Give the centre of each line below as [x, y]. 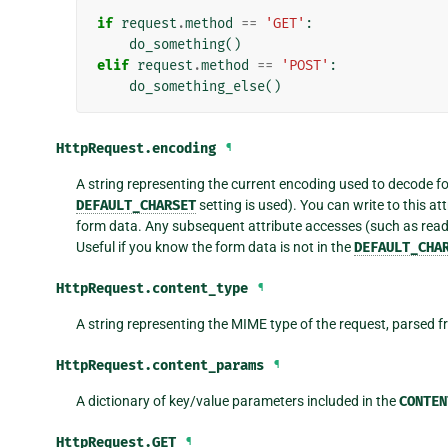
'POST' [304, 65]
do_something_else [196, 86]
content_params [208, 365]
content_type [200, 288]
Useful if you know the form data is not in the [214, 246]
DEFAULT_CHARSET [135, 205]
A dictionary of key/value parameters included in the [237, 400]
